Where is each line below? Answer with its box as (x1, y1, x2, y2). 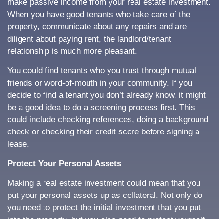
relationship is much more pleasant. (7, 46, 137, 56)
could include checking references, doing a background (7, 115, 208, 124)
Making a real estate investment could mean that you (7, 178, 200, 188)
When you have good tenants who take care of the (7, 10, 190, 19)
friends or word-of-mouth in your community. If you (7, 78, 192, 88)
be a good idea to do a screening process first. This (7, 103, 195, 112)
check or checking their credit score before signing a (7, 127, 199, 136)
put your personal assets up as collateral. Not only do (7, 191, 202, 200)
